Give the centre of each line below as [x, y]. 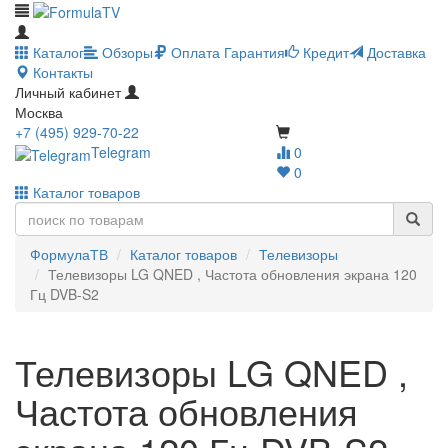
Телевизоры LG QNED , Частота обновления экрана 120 [232, 274]
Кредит [324, 52]
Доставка [394, 52]
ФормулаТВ [69, 254]
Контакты [61, 72]
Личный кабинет [68, 92]
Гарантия [252, 52]
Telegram [121, 152]
